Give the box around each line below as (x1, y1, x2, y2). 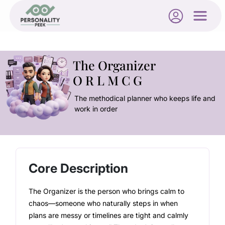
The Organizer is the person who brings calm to (29, 187, 185, 195)
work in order (74, 104, 118, 113)
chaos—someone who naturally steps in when (29, 199, 178, 207)
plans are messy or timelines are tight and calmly (29, 211, 189, 219)
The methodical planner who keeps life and (74, 94, 215, 102)
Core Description (29, 161, 129, 176)
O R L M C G (72, 72, 142, 88)
